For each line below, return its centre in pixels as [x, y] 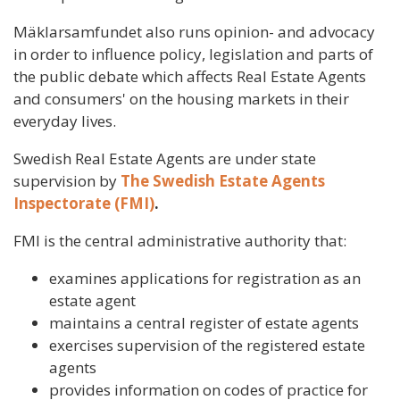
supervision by [67, 180]
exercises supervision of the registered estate [207, 345]
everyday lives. [65, 121]
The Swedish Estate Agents [223, 180]
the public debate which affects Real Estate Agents [190, 76]
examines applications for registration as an [205, 278]
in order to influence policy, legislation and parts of [193, 54]
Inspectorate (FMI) [84, 203]
